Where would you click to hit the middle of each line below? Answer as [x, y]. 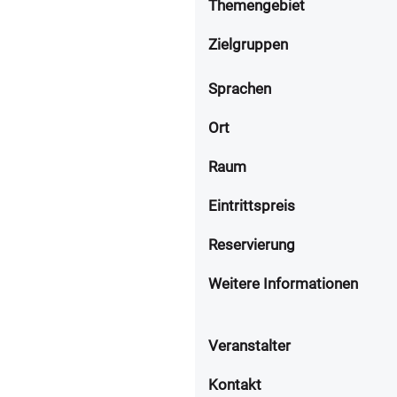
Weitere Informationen [283, 284]
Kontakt [235, 385]
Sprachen [240, 89]
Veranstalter [249, 346]
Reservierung [252, 245]
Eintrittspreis [252, 206]
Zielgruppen [248, 44]
